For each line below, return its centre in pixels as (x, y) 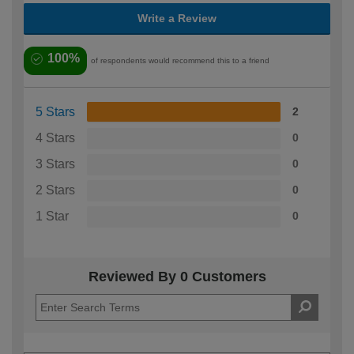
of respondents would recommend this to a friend (180, 61)
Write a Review (177, 19)
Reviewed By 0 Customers (177, 277)
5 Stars (55, 112)
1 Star (52, 217)
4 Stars (55, 138)
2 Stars (55, 190)
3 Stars (55, 164)
